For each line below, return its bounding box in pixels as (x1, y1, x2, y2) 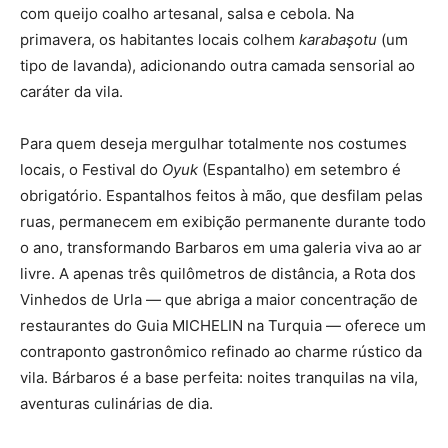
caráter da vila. (20, 81, 127, 101)
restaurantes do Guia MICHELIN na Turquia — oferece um (20, 315, 426, 335)
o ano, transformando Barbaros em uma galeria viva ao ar (20, 237, 422, 257)
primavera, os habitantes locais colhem (20, 29, 299, 49)
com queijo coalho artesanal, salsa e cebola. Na (20, 3, 354, 23)
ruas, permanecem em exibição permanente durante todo (20, 211, 426, 231)
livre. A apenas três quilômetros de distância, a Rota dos (20, 263, 416, 283)
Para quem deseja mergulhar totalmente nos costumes (20, 133, 407, 153)
